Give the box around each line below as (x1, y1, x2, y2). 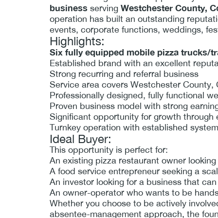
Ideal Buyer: (50, 131, 111, 145)
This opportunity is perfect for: (50, 144, 168, 155)
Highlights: (50, 34, 105, 48)
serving (88, 2, 121, 13)
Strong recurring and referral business (50, 68, 199, 79)
